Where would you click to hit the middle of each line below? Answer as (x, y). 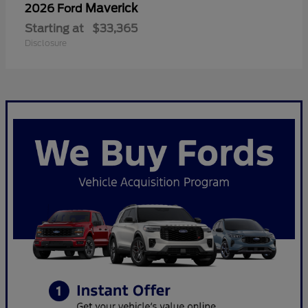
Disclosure (46, 43)
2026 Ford (55, 8)
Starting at (54, 28)
